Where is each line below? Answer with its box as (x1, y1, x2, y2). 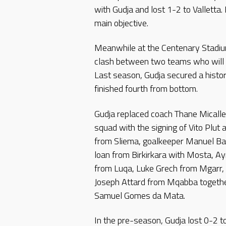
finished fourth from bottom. (94, 82, 198, 96)
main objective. (94, 16, 148, 30)
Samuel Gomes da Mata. (94, 188, 185, 202)
